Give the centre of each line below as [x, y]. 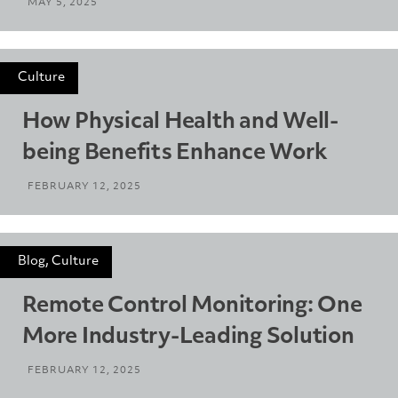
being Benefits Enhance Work [175, 153]
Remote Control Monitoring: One [192, 306]
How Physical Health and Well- [180, 122]
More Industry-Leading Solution [188, 337]
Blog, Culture [58, 261]
